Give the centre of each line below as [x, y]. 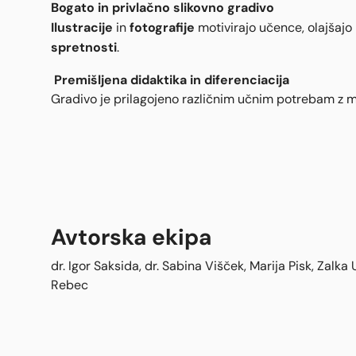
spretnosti [84, 47]
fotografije [162, 27]
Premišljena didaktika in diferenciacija [172, 80]
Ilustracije [82, 27]
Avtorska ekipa [131, 238]
